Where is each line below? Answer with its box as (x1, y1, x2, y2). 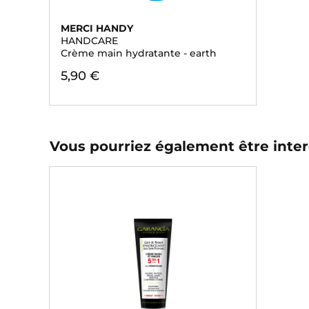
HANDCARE (61, 34, 118, 47)
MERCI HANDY (61, 22, 133, 34)
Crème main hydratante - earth (61, 47, 217, 59)
